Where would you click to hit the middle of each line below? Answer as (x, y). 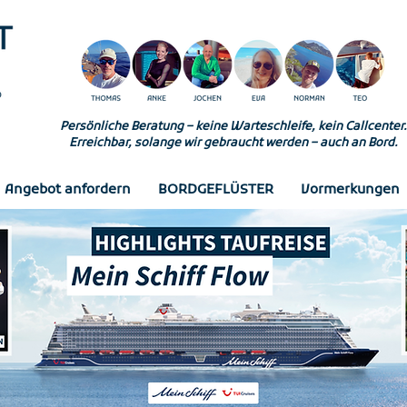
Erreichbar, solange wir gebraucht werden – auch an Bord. (233, 143)
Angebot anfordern (68, 190)
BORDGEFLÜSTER (216, 190)
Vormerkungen (350, 190)
